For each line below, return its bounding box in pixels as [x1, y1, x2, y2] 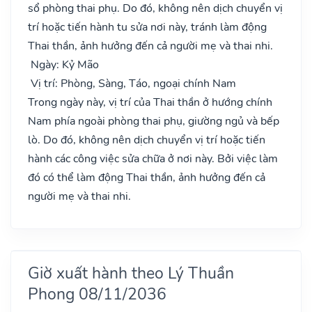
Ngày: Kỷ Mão [28, 56, 99, 72]
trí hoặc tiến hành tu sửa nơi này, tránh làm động [28, 19, 267, 35]
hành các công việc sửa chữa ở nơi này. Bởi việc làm [28, 150, 278, 166]
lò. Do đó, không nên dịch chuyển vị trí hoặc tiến [28, 132, 265, 148]
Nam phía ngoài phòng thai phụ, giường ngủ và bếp [28, 113, 279, 129]
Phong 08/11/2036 [28, 282, 166, 305]
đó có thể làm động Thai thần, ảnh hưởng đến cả [28, 169, 265, 185]
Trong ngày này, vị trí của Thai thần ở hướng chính [28, 94, 272, 110]
